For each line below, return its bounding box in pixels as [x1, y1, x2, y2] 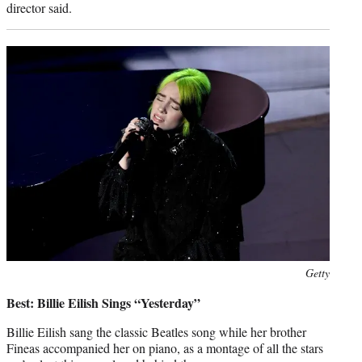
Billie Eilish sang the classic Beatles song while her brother [6, 323, 306, 341]
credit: [6, 282, 36, 298]
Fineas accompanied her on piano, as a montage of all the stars [6, 339, 323, 357]
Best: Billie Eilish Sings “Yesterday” [6, 293, 200, 313]
